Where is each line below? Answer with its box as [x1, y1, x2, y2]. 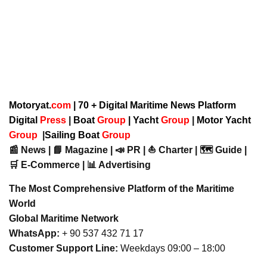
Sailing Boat [45, 129, 102, 140]
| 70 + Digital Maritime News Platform [71, 100, 236, 110]
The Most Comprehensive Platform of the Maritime [9, 183, 234, 194]
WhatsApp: [9, 228, 60, 238]
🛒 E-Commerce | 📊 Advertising [9, 159, 151, 170]
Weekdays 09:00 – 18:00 [118, 243, 225, 253]
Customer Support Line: [9, 243, 118, 253]
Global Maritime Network [9, 213, 119, 223]
